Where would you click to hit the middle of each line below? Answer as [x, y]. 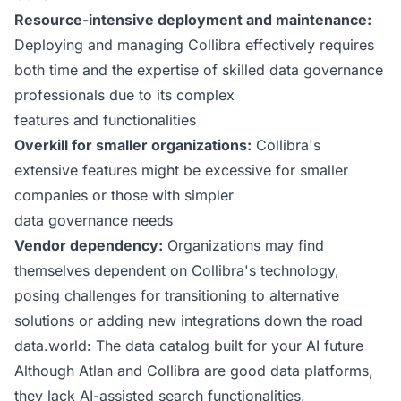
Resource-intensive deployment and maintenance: [193, 20]
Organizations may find [243, 245]
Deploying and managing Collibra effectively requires [194, 45]
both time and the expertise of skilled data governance [199, 70]
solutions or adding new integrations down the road [188, 320]
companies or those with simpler [124, 195]
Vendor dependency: [89, 245]
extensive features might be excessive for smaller [181, 170]
